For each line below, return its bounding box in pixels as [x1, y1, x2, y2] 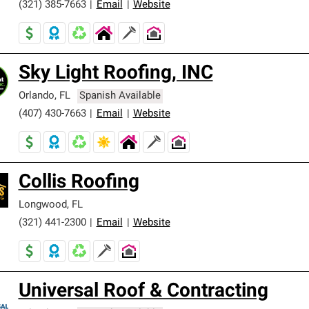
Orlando [18, 91, 54, 101]
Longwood [18, 200, 67, 210]
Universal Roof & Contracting [18, 282, 268, 301]
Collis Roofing [18, 173, 139, 192]
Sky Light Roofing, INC [18, 64, 213, 83]
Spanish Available [79, 91, 161, 101]
